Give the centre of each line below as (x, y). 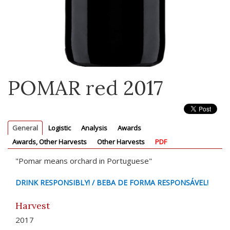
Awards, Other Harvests (50, 141)
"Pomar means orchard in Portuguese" (84, 160)
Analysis (94, 128)
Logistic (60, 128)
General (25, 128)
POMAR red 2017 (85, 88)
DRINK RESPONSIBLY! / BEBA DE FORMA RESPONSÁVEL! (112, 182)
